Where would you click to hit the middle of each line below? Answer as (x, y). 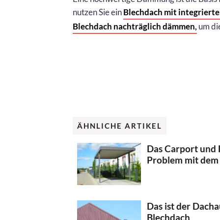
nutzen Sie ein (98, 12)
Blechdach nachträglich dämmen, (135, 27)
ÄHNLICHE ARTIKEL (120, 126)
